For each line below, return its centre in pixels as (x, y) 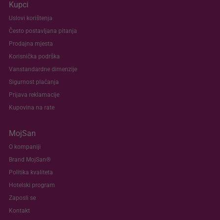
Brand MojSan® (30, 160)
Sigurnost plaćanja (34, 82)
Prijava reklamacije (34, 95)
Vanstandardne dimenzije (43, 69)
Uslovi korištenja (31, 18)
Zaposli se (22, 198)
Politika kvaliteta (31, 172)
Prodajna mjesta (31, 44)
